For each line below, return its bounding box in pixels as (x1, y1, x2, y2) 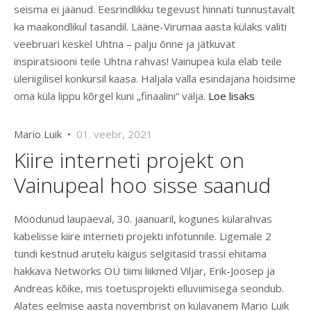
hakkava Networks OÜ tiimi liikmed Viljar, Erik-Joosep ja (14, 264, 275, 278)
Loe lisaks (208, 89, 255, 103)
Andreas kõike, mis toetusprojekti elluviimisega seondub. (14, 281, 284, 296)
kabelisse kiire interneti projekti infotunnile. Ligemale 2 (14, 229, 271, 244)
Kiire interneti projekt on (14, 146, 244, 175)
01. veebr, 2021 (76, 127, 153, 142)
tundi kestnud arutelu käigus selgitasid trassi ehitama (14, 246, 267, 261)
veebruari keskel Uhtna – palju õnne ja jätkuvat (14, 37, 235, 51)
